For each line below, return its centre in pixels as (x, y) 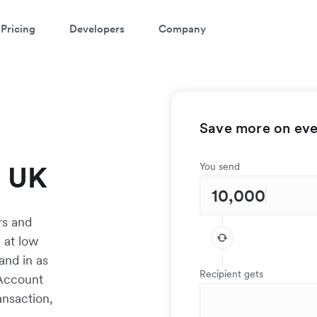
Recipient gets (231, 274)
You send (220, 166)
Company (182, 28)
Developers (97, 28)
